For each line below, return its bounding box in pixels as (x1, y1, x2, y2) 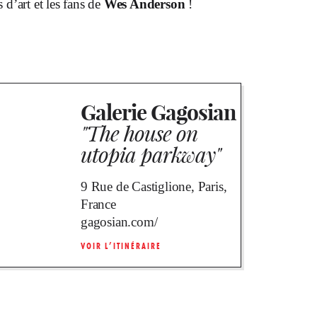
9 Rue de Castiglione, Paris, (81, 178, 227, 194)
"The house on (81, 119, 197, 147)
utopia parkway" (81, 140, 221, 168)
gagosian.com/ (81, 214, 158, 229)
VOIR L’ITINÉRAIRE (81, 240, 161, 251)
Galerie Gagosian (81, 98, 236, 126)
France (81, 196, 116, 212)
